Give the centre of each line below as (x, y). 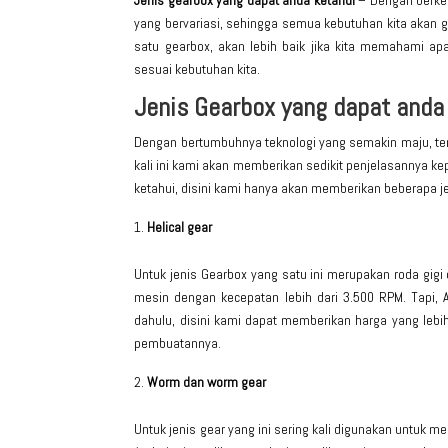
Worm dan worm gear (207, 382)
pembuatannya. (178, 343)
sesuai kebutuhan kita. (197, 69)
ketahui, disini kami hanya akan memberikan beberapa (287, 188)
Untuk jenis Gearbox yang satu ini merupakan (264, 274)
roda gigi (418, 274)
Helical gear (180, 227)
